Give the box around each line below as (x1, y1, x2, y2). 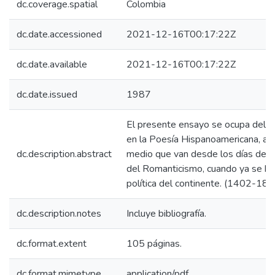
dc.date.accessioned (17, 28, 102, 41)
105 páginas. (126, 237, 182, 250)
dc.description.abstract (17, 147, 112, 161)
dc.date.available (17, 58, 87, 71)
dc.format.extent (17, 237, 87, 250)
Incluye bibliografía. (126, 207, 206, 220)
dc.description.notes (17, 207, 101, 220)
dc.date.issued (17, 88, 77, 101)
